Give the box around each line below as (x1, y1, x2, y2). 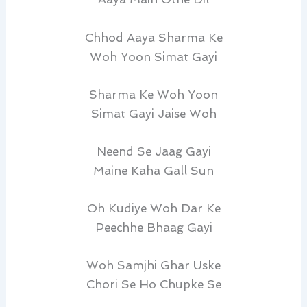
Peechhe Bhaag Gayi (95, 221, 212, 235)
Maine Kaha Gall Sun (93, 163, 214, 177)
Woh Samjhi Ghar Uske (86, 258, 221, 273)
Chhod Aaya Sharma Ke (84, 30, 223, 45)
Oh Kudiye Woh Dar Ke (86, 201, 221, 216)
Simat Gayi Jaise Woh (90, 106, 217, 121)
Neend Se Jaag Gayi (96, 144, 211, 158)
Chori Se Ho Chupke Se (86, 278, 221, 292)
